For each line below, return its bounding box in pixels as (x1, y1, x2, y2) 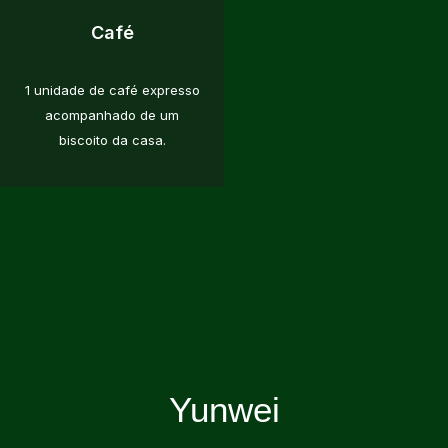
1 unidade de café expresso (24, 82, 200, 99)
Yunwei (168, 390, 280, 430)
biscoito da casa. (58, 132, 166, 149)
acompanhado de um (45, 107, 179, 124)
